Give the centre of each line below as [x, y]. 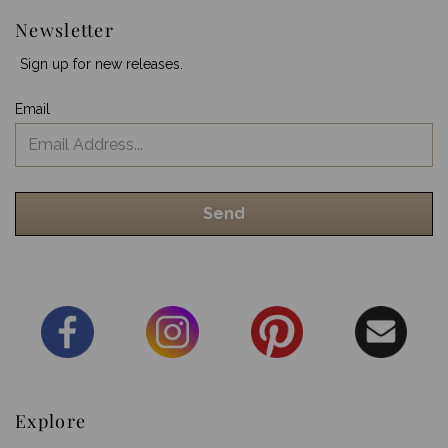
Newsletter [64, 29]
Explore [51, 420]
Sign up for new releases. [101, 63]
